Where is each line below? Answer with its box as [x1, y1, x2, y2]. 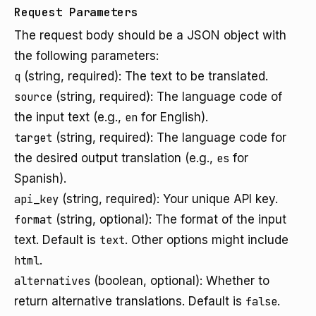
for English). [138, 110, 208, 124]
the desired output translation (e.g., [14, 151, 217, 165]
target [14, 130, 52, 145]
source [14, 90, 52, 104]
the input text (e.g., [14, 110, 125, 124]
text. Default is [14, 233, 99, 247]
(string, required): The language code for [52, 130, 286, 145]
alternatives [14, 274, 90, 288]
